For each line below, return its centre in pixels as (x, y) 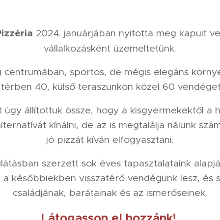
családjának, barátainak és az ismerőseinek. (110, 192)
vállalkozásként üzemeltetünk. (110, 48)
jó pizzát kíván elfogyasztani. (110, 139)
